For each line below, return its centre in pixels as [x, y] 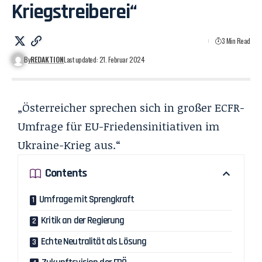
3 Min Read [236, 40]
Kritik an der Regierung [83, 220]
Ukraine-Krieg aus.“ [69, 145]
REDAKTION [47, 59]
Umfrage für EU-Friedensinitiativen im [118, 126]
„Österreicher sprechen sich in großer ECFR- [131, 107]
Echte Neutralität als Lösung [94, 241]
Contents [66, 173]
